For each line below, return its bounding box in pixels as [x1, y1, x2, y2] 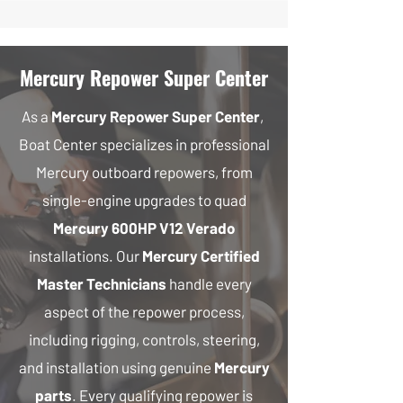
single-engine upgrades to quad [41, 191, 246, 209]
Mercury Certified [141, 246, 260, 264]
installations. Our [28, 246, 142, 264]
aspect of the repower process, [43, 302, 245, 320]
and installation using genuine [18, 358, 214, 376]
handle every [168, 274, 252, 292]
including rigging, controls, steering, [28, 330, 260, 348]
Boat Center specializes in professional [18, 135, 270, 153]
